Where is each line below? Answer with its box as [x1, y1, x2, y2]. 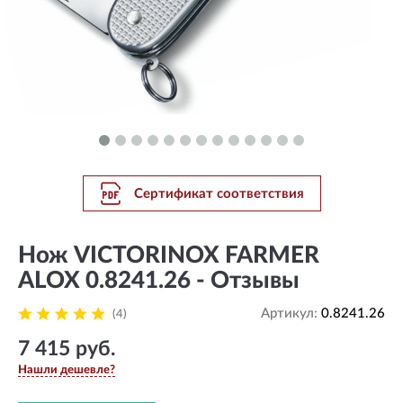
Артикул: [261, 307, 321, 320]
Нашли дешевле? [18, 364, 115, 377]
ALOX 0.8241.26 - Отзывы [18, 269, 300, 292]
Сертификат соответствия [133, 186, 304, 201]
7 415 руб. [18, 338, 115, 359]
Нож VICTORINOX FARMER [18, 244, 319, 267]
